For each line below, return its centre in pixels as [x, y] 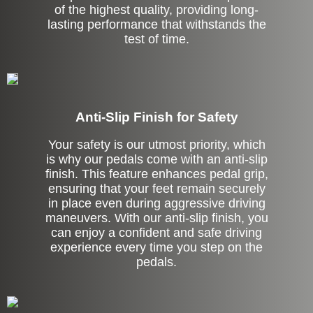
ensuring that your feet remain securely [156, 189]
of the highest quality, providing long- [156, 10]
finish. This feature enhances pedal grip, [156, 174]
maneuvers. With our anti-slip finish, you [156, 218]
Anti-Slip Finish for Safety [156, 117]
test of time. [156, 39]
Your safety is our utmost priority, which [156, 145]
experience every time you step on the [156, 248]
